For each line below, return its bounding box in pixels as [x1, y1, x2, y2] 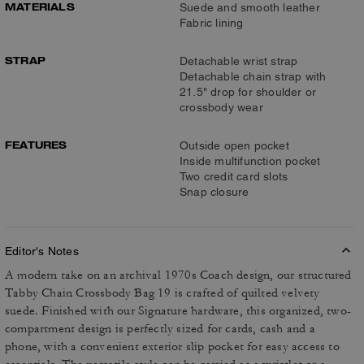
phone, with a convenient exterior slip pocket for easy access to [5, 339, 340, 354]
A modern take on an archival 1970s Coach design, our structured [5, 267, 352, 283]
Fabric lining [180, 16, 244, 29]
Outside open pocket [180, 139, 289, 152]
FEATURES [5, 138, 67, 151]
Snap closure [180, 185, 249, 198]
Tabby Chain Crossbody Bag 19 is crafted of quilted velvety [5, 285, 320, 301]
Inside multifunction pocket [180, 154, 321, 167]
